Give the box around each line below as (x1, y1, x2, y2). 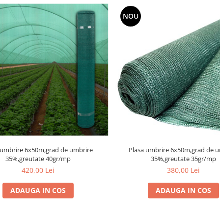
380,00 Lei (167, 165, 200, 175)
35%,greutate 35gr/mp (151, 154, 217, 164)
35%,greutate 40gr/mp (5, 154, 71, 164)
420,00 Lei (21, 165, 55, 175)
